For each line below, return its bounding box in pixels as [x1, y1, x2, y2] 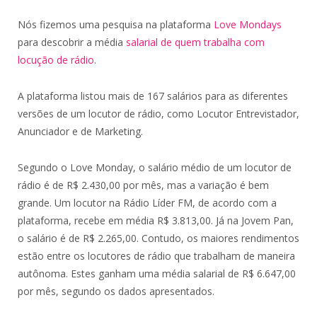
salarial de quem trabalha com [126, 35, 265, 50]
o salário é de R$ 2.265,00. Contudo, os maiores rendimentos [18, 231, 299, 246]
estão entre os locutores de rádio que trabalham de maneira [18, 249, 295, 263]
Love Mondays [214, 18, 282, 32]
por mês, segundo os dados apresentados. [18, 284, 214, 299]
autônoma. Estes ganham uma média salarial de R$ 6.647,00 [18, 267, 296, 281]
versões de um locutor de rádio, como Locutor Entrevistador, [18, 107, 299, 121]
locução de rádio [18, 53, 94, 67]
